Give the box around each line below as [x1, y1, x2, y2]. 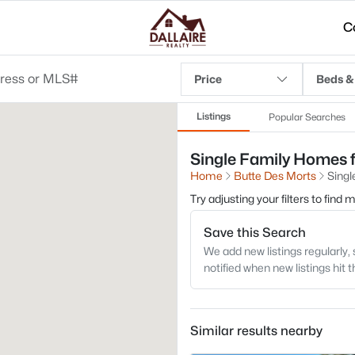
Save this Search [204, 225, 306, 240]
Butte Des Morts [234, 169, 316, 182]
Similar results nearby [190, 323, 323, 338]
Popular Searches [269, 111, 345, 123]
